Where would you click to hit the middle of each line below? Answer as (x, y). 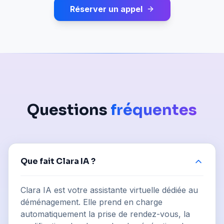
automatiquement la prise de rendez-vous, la (105, 214)
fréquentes (154, 110)
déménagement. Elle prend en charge (91, 202)
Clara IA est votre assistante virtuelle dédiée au (109, 190)
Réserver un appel (106, 9)
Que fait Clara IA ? (58, 161)
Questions (69, 110)
